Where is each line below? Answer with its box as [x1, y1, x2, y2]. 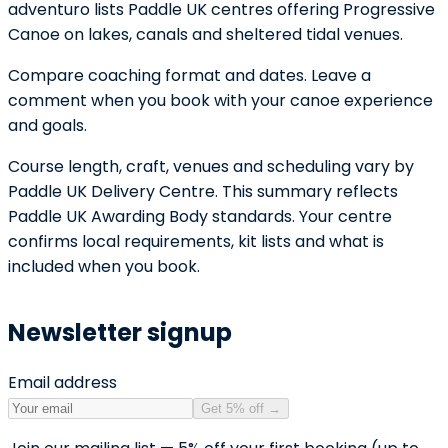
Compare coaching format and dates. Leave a [8, 64, 371, 88]
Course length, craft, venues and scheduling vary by [8, 155, 414, 179]
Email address [8, 371, 117, 395]
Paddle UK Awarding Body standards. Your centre [8, 205, 392, 229]
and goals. [8, 114, 87, 138]
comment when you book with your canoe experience [8, 89, 433, 113]
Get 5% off [201, 401, 268, 417]
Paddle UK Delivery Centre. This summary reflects [8, 180, 398, 204]
